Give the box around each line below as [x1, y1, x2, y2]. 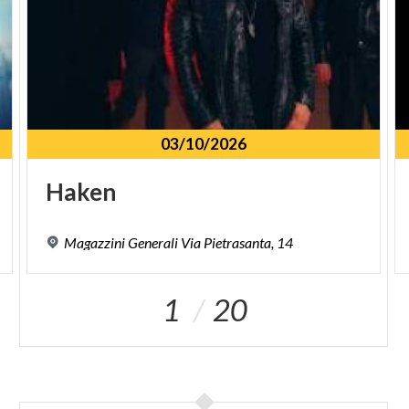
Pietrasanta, [204, 234, 275, 251]
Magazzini [64, 234, 126, 251]
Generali [128, 234, 179, 251]
